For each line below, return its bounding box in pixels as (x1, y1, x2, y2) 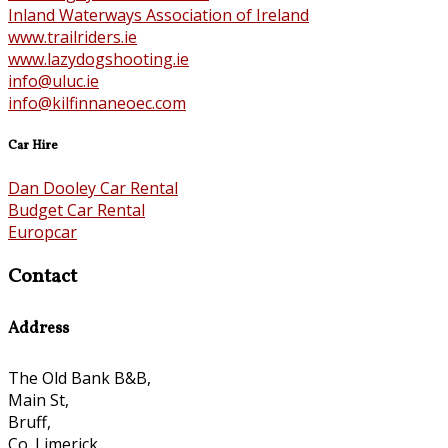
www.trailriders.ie (8, 25, 137, 48)
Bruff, (8, 410, 51, 433)
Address (8, 317, 69, 340)
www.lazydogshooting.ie (8, 47, 189, 70)
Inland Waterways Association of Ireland (8, 3, 309, 26)
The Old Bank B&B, (8, 366, 151, 389)
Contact (8, 263, 77, 292)
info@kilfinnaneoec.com (8, 91, 186, 114)
